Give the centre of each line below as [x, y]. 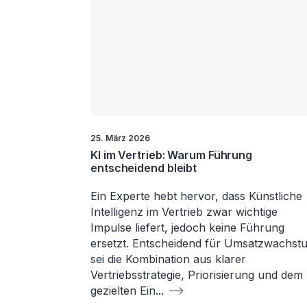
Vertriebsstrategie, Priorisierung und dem [197, 274]
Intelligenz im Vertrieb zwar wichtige [184, 211]
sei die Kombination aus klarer [168, 259]
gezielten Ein [123, 290]
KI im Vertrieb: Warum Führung [172, 155]
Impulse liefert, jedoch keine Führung [187, 227]
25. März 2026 [120, 138]
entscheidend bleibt [144, 168]
